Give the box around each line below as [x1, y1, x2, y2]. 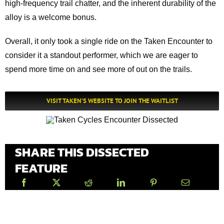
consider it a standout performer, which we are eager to [5, 51, 198, 60]
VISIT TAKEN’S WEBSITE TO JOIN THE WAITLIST [46, 96, 178, 105]
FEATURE [15, 158, 67, 177]
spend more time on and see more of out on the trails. [5, 65, 192, 74]
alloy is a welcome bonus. [5, 13, 96, 22]
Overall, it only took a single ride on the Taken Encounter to [5, 37, 212, 46]
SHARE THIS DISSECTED [15, 142, 149, 161]
